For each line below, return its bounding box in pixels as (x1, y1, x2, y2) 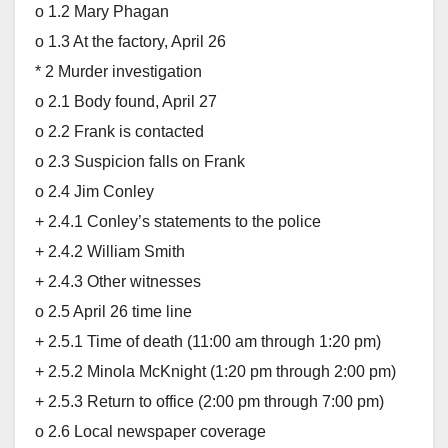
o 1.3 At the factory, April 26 (35, 32, 226, 50)
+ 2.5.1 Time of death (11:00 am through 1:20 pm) (35, 332, 381, 350)
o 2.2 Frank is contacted (35, 122, 204, 140)
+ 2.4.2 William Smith (35, 242, 185, 260)
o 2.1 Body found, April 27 (35, 92, 217, 110)
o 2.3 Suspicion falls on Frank (35, 152, 245, 170)
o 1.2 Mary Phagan (35, 2, 169, 20)
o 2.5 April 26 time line (35, 302, 192, 320)
